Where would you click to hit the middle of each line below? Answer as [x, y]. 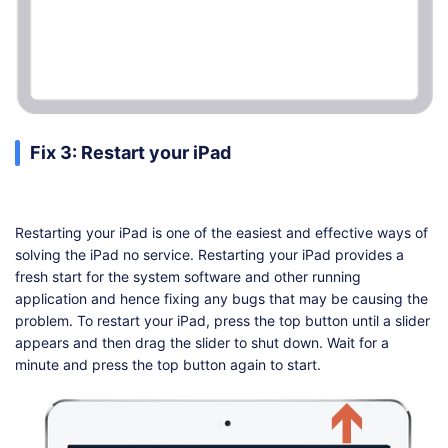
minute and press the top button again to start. [168, 365]
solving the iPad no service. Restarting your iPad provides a [209, 255]
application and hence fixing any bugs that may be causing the [221, 299]
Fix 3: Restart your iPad [130, 153]
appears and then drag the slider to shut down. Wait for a [202, 343]
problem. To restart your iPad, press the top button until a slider [222, 321]
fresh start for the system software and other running [188, 277]
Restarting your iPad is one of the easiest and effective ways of [221, 233]
